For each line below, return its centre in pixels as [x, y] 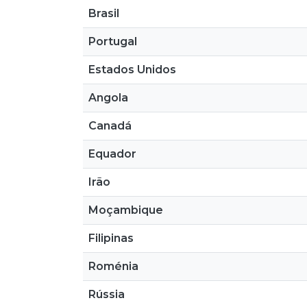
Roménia [113, 266]
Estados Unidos [132, 70]
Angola [108, 98]
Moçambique [126, 210]
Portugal [113, 41]
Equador [112, 154]
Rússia [107, 294]
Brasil [104, 13]
